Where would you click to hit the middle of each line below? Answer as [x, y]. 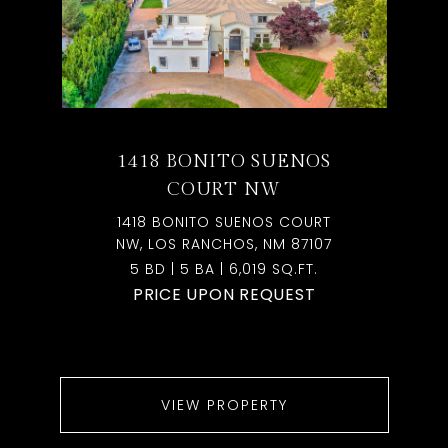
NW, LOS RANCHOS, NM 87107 [224, 244]
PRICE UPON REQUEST [224, 294]
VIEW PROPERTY [224, 405]
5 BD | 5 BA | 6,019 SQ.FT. [224, 269]
